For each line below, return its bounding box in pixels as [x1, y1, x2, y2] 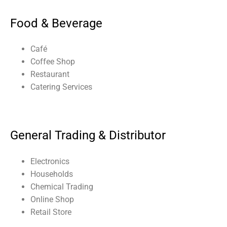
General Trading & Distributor [10, 128, 166, 143]
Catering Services [30, 82, 92, 92]
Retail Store [30, 207, 71, 217]
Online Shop [30, 195, 74, 205]
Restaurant [30, 69, 69, 80]
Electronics [30, 157, 69, 167]
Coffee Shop [30, 57, 75, 67]
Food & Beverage [10, 16, 102, 30]
